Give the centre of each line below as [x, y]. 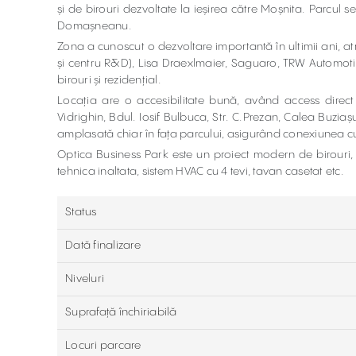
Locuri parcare [103, 346]
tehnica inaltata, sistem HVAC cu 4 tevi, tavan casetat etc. [201, 172]
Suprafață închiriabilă [121, 312]
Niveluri [85, 279]
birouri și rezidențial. [109, 80]
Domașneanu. [95, 26]
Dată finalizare [103, 246]
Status [81, 212]
